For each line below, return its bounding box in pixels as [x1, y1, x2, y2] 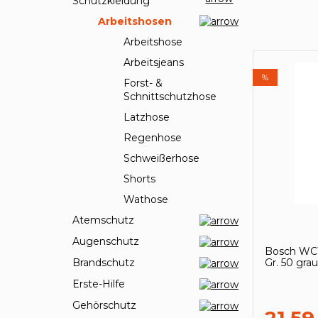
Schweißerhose [124, 152, 199, 165]
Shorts [124, 172, 155, 186]
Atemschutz [72, 214, 134, 227]
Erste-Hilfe [72, 277, 125, 290]
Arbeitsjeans [124, 56, 184, 70]
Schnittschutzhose [124, 90, 216, 104]
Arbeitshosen [98, 14, 172, 28]
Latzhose [124, 111, 170, 124]
